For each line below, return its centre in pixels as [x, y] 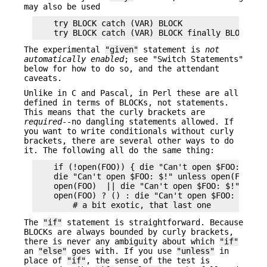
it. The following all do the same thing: [119, 150]
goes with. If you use [122, 251]
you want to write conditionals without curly [129, 131]
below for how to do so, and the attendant [122, 69]
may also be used [62, 6]
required [43, 121]
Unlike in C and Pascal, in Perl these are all [131, 93]
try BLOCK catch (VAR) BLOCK [108, 24]
